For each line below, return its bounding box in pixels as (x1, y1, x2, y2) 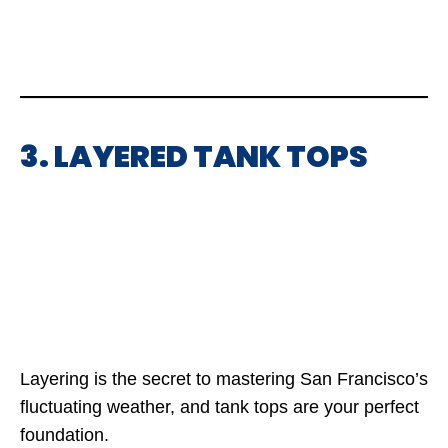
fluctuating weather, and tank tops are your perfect (20, 397, 419, 417)
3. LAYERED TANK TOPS (20, 136, 368, 178)
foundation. (20, 425, 109, 445)
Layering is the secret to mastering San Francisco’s (20, 369, 428, 389)
